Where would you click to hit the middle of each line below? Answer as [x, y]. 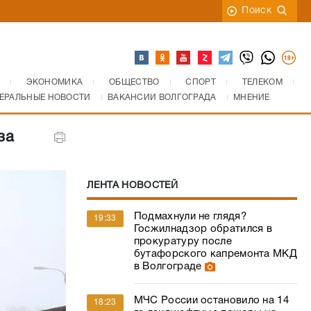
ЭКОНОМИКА [54, 82]
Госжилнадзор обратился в [203, 229]
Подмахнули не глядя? [190, 217]
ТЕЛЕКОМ [262, 82]
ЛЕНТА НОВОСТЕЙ [132, 186]
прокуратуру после [183, 242]
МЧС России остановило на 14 [211, 301]
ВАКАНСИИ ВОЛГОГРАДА [162, 98]
